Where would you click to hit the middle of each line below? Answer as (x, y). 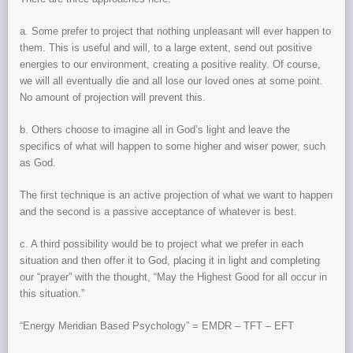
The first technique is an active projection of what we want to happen (176, 195)
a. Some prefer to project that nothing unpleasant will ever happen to (175, 32)
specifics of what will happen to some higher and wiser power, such (173, 147)
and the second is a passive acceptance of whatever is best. (158, 212)
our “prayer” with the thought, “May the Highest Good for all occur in (173, 277)
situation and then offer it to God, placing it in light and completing (170, 261)
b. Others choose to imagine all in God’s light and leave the (155, 130)
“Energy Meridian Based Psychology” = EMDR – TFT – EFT (157, 326)
